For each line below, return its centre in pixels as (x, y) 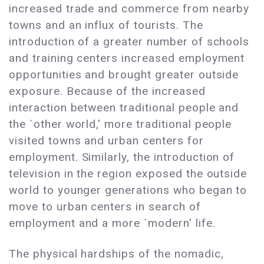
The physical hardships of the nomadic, (116, 254)
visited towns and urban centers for (106, 141)
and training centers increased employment (127, 58)
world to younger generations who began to (128, 190)
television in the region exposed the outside (128, 174)
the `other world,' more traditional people (121, 124)
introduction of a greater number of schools (129, 42)
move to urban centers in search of (105, 207)
